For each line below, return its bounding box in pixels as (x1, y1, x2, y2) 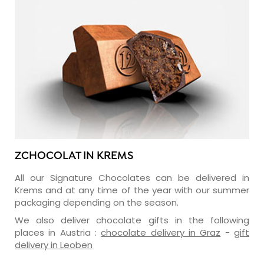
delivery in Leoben (15, 238, 93, 251)
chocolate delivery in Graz (101, 226, 221, 239)
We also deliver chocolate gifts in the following (15, 213, 249, 226)
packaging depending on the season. (15, 196, 179, 209)
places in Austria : (15, 226, 101, 239)
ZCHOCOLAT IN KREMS (15, 149, 134, 163)
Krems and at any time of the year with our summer (15, 183, 249, 196)
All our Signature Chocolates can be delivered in (15, 171, 249, 184)
